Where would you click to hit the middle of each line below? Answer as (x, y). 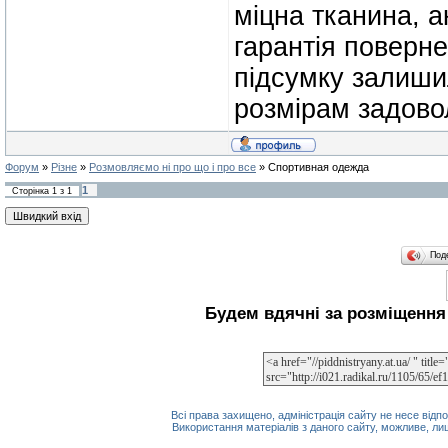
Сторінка (32, 191)
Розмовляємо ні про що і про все (172, 167)
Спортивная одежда (318, 167)
